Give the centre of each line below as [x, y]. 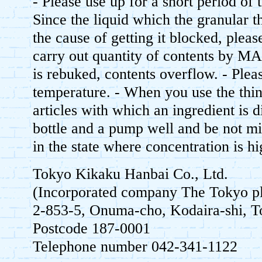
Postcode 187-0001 [92, 229]
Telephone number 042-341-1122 [135, 247]
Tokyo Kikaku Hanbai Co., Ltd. [131, 174]
